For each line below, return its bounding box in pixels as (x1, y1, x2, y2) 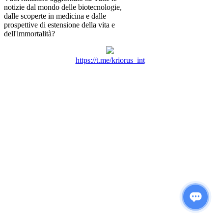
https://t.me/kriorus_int (75, 56, 145, 65)
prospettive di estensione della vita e (4, 21, 115, 29)
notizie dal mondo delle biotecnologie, (4, 3, 122, 12)
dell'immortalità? (4, 29, 55, 38)
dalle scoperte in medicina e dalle (4, 12, 106, 21)
